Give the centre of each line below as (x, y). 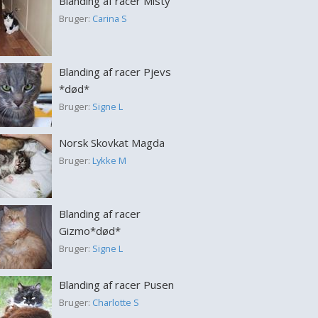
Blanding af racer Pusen (116, 285)
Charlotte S (115, 302)
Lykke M (109, 160)
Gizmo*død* (89, 231)
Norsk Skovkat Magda (111, 143)
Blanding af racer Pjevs (115, 72)
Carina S (109, 18)
